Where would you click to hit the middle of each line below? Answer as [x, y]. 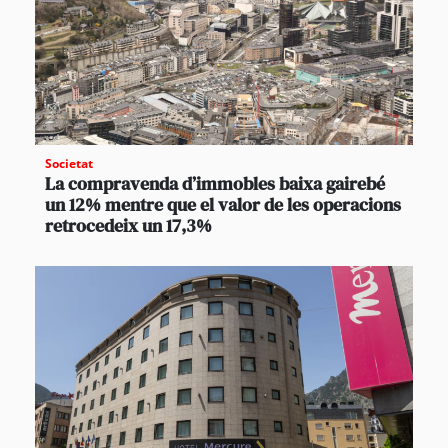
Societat [69, 164]
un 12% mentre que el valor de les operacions [223, 205]
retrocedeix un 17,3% [128, 226]
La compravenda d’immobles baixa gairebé [215, 184]
